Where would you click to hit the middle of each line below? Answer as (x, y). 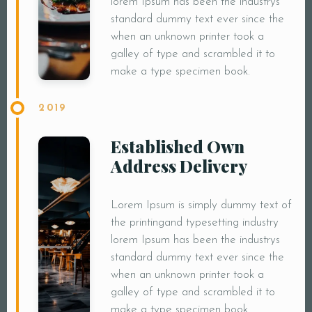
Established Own (177, 147)
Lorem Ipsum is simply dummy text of (201, 205)
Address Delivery (179, 166)
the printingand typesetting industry (194, 223)
